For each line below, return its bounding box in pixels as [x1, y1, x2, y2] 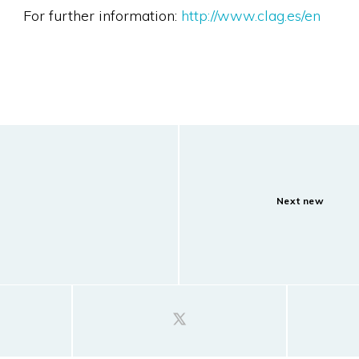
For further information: [22, 6, 181, 25]
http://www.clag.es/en [180, 6, 321, 25]
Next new [276, 195, 325, 207]
